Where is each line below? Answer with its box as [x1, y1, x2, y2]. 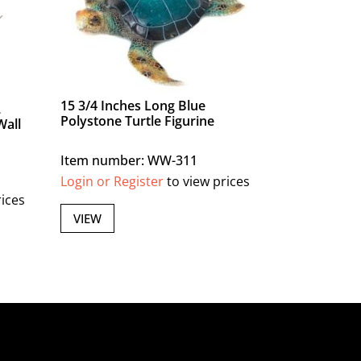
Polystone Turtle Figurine [60, 112, 215, 131]
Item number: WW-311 [60, 151, 198, 170]
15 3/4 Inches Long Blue [60, 97, 206, 115]
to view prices [164, 172, 251, 191]
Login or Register [60, 172, 164, 191]
